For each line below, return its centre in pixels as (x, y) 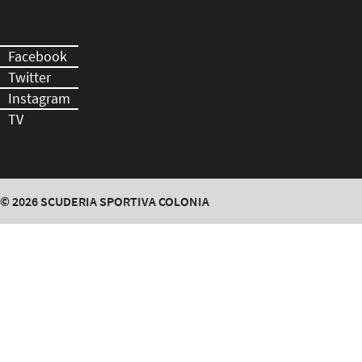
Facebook (38, 56)
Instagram (39, 98)
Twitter (29, 77)
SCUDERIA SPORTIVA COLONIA (125, 201)
